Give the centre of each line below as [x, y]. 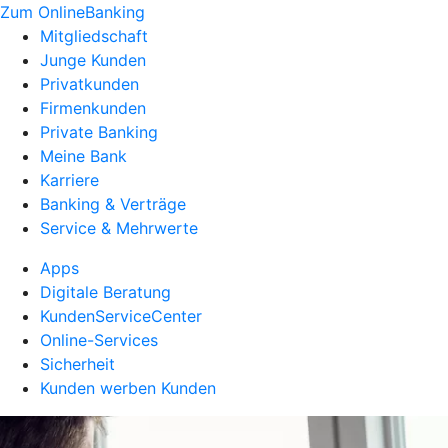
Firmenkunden [93, 108]
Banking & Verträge [113, 204]
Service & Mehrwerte [119, 228]
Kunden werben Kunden [128, 388]
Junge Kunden [93, 60]
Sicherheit [77, 364]
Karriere [69, 180]
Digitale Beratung [105, 292]
